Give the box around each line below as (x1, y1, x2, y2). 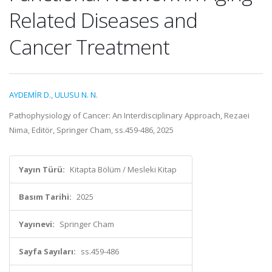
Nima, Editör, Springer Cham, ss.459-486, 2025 (9, 124, 174, 135)
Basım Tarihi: (19, 191, 72, 202)
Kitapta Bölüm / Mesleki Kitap (70, 164, 177, 175)
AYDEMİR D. (9, 89, 51, 100)
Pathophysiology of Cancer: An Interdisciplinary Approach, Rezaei (9, 110, 250, 121)
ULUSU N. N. (55, 89, 98, 100)
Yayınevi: (19, 219, 55, 229)
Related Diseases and (9, 6, 197, 34)
